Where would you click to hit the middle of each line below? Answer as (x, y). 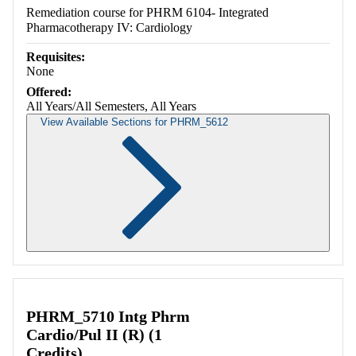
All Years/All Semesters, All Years (111, 106)
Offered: (49, 92)
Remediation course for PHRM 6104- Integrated (147, 13)
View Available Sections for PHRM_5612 (134, 122)
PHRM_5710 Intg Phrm (108, 317)
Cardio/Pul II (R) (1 (94, 335)
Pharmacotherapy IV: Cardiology (109, 28)
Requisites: (56, 57)
